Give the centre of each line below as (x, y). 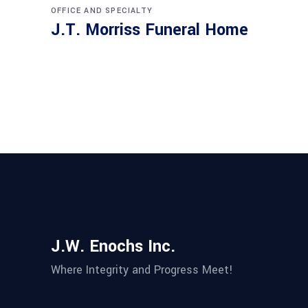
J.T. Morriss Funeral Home (150, 30)
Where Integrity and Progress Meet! (142, 270)
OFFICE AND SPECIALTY (102, 11)
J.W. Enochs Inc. (113, 246)
